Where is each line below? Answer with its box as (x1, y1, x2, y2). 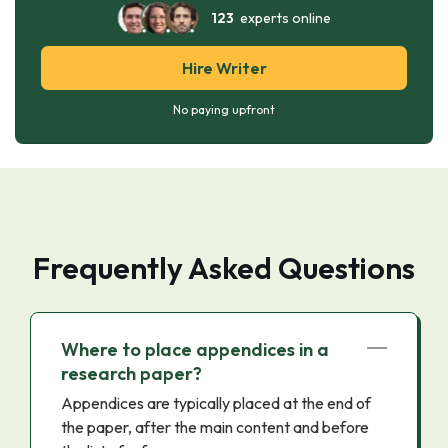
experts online (234, 9, 331, 27)
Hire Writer (181, 58, 267, 78)
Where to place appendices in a (61, 338, 329, 361)
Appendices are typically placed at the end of (61, 393, 371, 413)
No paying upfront (173, 102, 275, 117)
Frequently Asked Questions (33, 249, 415, 287)
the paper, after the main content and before (61, 417, 369, 437)
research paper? (61, 362, 202, 385)
